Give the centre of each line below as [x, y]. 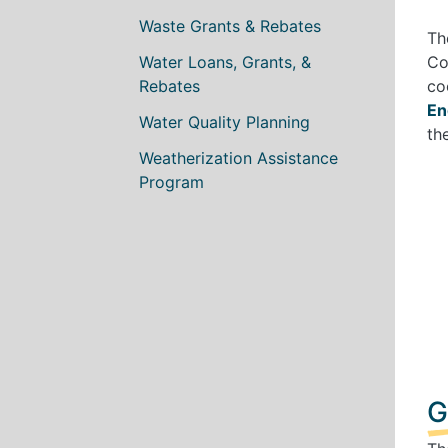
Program [171, 181]
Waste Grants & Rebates [230, 25]
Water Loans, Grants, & [225, 61]
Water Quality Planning [224, 121]
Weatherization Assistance [238, 157]
